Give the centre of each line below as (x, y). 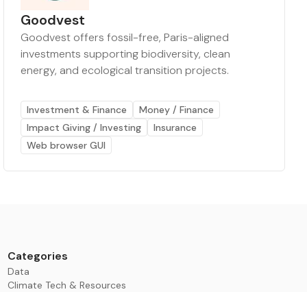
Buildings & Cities (46, 299)
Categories (37, 256)
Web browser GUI (66, 146)
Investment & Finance (77, 110)
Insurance (175, 128)
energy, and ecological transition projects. (125, 71)
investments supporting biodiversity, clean (126, 54)
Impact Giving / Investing (84, 128)
